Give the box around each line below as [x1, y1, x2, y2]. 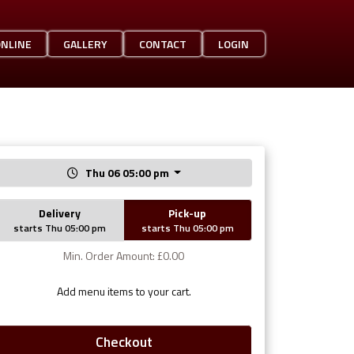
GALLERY [63, 35, 108, 52]
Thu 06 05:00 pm [85, 164, 171, 181]
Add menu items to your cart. [56, 282, 191, 299]
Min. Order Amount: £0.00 [63, 247, 185, 264]
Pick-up [168, 204, 207, 221]
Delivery [38, 204, 81, 221]
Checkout [95, 330, 153, 352]
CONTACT [139, 35, 187, 52]
